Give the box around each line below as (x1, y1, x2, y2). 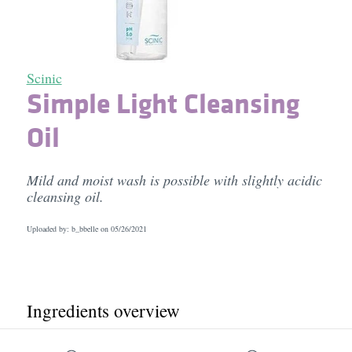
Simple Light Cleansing (26, 83, 299, 123)
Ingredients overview (26, 299, 180, 322)
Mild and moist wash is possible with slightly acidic (26, 170, 322, 189)
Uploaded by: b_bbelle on (26, 223, 111, 234)
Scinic (26, 68, 62, 87)
